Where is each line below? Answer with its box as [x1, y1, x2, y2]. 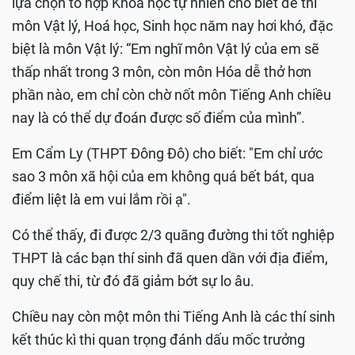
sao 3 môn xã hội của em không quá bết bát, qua [12, 168, 315, 185]
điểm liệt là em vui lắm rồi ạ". [12, 191, 191, 208]
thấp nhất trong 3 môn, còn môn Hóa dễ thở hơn [12, 63, 311, 81]
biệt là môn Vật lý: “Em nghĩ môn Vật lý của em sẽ [12, 40, 319, 58]
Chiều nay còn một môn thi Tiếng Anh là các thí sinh [12, 308, 335, 326]
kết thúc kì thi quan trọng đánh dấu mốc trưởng [12, 331, 305, 349]
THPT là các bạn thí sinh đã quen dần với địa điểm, [12, 250, 328, 267]
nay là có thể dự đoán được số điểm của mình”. [12, 109, 305, 127]
